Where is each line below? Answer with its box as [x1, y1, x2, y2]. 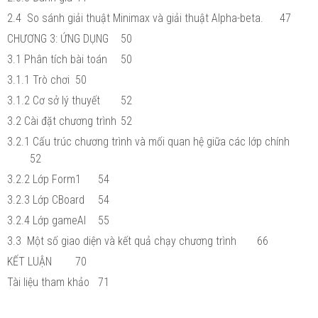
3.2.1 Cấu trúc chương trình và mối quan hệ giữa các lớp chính [7, 134, 290, 148]
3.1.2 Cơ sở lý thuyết [7, 93, 100, 107]
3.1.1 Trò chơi [7, 72, 70, 87]
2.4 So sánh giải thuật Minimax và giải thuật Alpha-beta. [7, 11, 263, 25]
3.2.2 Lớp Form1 [7, 172, 81, 186]
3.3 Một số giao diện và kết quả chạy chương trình [7, 234, 236, 248]
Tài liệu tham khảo [7, 275, 89, 289]
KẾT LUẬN [7, 254, 52, 268]
